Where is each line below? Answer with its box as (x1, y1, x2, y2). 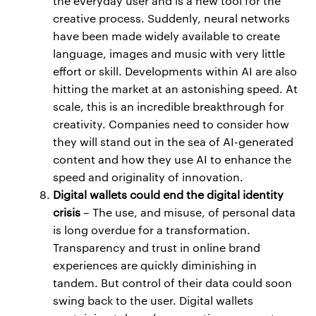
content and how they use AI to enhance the (53, 152, 291, 167)
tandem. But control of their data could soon (53, 275, 292, 291)
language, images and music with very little (53, 46, 285, 61)
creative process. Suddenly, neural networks (53, 11, 290, 26)
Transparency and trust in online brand (53, 240, 260, 255)
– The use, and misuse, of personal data (80, 205, 296, 220)
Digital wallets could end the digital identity (53, 187, 284, 202)
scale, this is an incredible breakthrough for (53, 99, 284, 114)
